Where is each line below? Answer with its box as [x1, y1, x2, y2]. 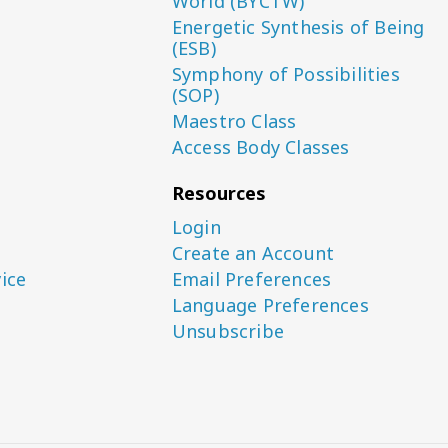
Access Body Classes [171, 135, 350, 159]
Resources [171, 181, 266, 205]
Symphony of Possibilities [171, 62, 400, 86]
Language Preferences [171, 293, 369, 317]
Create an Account [171, 241, 335, 265]
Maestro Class [171, 109, 297, 133]
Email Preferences [171, 267, 332, 291]
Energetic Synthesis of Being [171, 15, 425, 39]
